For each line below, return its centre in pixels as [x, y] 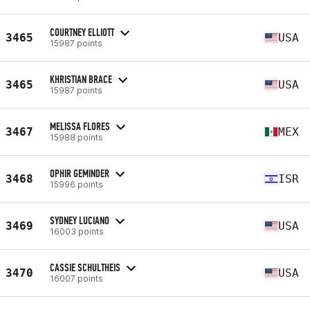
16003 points [77, 231]
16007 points [76, 278]
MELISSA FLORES [80, 126]
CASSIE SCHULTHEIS [85, 267]
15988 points [76, 137]
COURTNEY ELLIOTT [82, 32]
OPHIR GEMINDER [80, 173]
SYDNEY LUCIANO [80, 220]
